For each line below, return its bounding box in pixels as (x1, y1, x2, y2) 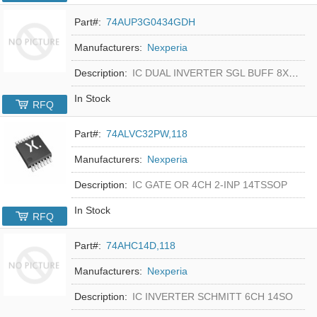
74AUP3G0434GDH (106, 16, 196, 28)
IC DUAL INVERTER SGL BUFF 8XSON (132, 67, 289, 79)
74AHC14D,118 (106, 239, 176, 251)
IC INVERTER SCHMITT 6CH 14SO (132, 290, 294, 302)
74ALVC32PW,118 (106, 127, 188, 139)
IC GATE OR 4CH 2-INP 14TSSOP (132, 178, 288, 190)
